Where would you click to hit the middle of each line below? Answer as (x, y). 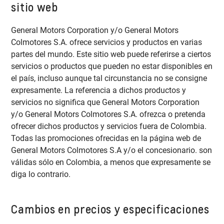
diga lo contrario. (41, 174)
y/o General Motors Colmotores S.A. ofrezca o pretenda (108, 114)
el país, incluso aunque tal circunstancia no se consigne (109, 78)
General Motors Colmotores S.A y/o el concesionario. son (112, 150)
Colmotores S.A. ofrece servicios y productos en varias (107, 42)
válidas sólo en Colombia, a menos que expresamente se (111, 162)
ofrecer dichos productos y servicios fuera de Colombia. (109, 126)
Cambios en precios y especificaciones (110, 209)
